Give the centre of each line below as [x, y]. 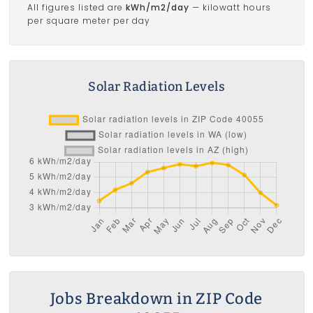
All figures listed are [76, 8]
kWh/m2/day [157, 8]
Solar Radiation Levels [156, 87]
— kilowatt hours [230, 8]
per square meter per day [88, 21]
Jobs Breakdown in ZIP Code [156, 299]
